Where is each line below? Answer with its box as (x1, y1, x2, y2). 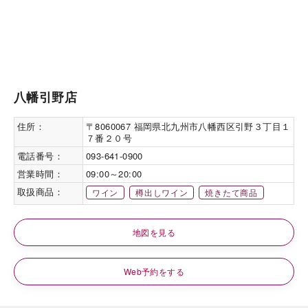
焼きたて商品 (205, 186, 258, 198)
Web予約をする (123, 265, 185, 278)
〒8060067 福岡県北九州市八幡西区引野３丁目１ (86, 120, 291, 133)
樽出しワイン (135, 186, 188, 198)
